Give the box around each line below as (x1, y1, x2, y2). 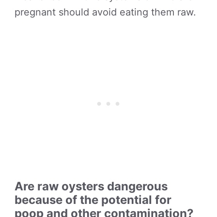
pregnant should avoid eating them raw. (15, 6, 196, 18)
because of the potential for (15, 193, 171, 207)
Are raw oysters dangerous (15, 179, 168, 193)
